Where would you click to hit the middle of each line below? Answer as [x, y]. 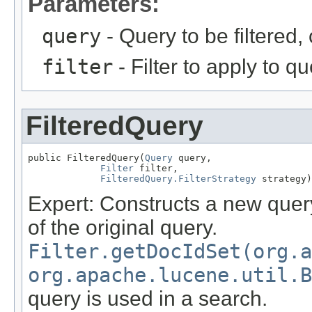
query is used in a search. [148, 299]
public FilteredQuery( [86, 157]
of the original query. [123, 228]
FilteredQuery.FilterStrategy [178, 178]
